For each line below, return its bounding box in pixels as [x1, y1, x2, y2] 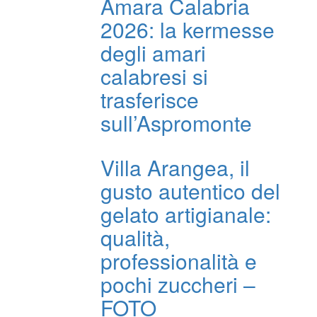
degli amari [100, 37, 206, 68]
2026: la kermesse [100, 13, 275, 45]
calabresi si [100, 60, 208, 91]
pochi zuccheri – [100, 268, 255, 299]
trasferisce [100, 83, 199, 115]
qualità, [100, 221, 170, 253]
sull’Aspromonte [100, 107, 252, 138]
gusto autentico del [100, 175, 280, 206]
